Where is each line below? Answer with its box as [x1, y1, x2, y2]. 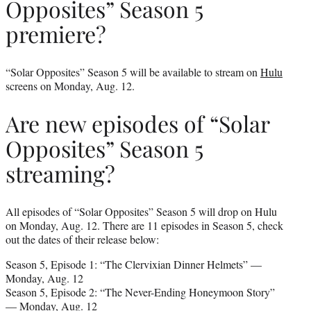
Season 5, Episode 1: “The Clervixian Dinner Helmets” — [6, 256, 262, 271]
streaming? [6, 158, 115, 189]
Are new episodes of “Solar [6, 108, 269, 139]
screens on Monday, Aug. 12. [6, 78, 135, 93]
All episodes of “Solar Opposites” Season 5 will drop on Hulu [6, 203, 277, 219]
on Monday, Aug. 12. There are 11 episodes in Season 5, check [6, 217, 283, 233]
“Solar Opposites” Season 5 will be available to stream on [6, 64, 260, 79]
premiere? [6, 19, 106, 49]
